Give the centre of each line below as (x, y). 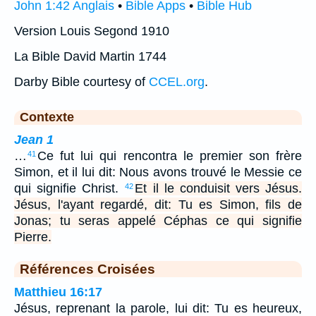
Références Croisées (87, 269)
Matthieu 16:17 (58, 292)
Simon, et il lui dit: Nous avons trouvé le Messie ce (158, 172)
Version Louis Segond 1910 (92, 31)
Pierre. (33, 237)
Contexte (47, 117)
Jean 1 (34, 140)
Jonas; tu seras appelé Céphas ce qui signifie (158, 221)
